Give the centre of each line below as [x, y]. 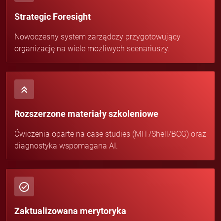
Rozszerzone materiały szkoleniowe [86, 113]
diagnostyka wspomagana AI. [66, 146]
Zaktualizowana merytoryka [70, 211]
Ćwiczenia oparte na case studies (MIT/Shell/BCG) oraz [110, 134]
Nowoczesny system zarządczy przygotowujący [97, 37]
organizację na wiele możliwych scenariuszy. [92, 48]
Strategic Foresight [53, 16]
